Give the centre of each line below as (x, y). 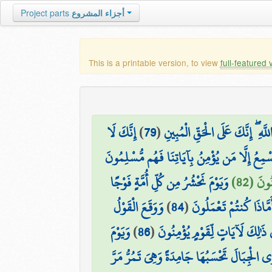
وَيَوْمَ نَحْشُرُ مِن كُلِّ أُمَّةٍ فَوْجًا (170, 182)
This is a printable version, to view (154, 63)
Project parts (45, 13)
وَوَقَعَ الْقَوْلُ (139, 207)
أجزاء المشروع (98, 13)
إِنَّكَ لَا (121, 132)
